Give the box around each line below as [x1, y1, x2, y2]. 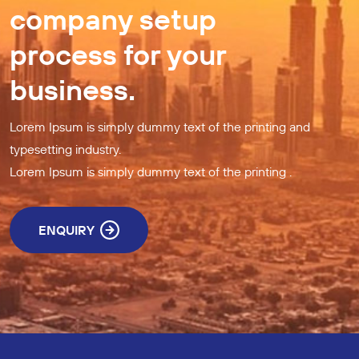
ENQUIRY [38, 222, 95, 239]
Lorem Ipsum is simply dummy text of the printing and [10, 119, 310, 135]
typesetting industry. [10, 141, 121, 158]
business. [10, 71, 135, 108]
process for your [10, 36, 226, 73]
